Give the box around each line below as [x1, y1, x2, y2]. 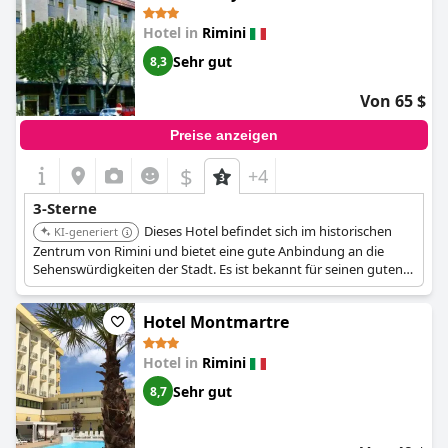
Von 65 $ [360, 90, 426, 112]
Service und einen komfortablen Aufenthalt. [33, 278, 292, 296]
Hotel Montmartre [143, 311, 289, 333]
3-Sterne [33, 198, 97, 218]
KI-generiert [54, 224, 118, 239]
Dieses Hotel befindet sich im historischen [144, 222, 392, 240]
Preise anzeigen [170, 127, 278, 143]
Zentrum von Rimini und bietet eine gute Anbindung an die [33, 242, 384, 260]
